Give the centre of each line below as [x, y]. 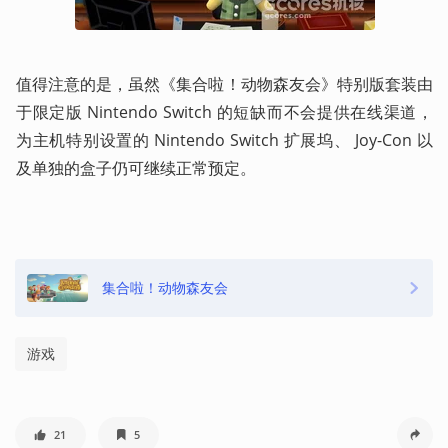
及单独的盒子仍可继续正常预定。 [136, 167]
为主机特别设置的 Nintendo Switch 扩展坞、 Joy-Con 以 [224, 139]
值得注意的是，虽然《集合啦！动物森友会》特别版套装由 [224, 83]
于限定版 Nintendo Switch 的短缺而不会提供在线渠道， [224, 111]
